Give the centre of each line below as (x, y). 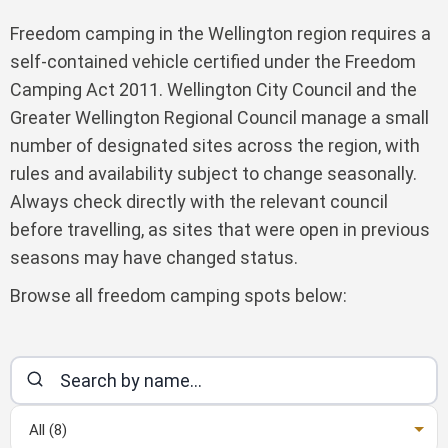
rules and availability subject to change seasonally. (213, 174)
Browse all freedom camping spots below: (178, 296)
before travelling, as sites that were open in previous (220, 230)
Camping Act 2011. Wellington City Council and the (213, 90)
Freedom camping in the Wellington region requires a (220, 34)
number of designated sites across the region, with (215, 146)
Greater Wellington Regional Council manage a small (219, 118)
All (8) (48, 430)
